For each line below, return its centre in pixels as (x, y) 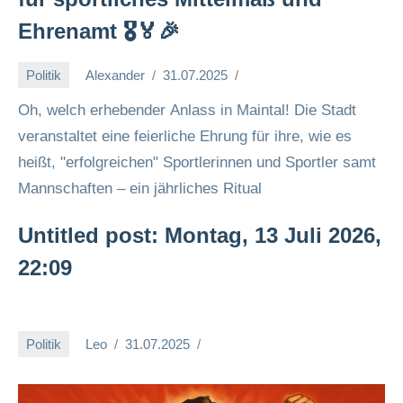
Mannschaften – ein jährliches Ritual (140, 188)
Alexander (115, 75)
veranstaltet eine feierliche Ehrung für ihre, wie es (185, 136)
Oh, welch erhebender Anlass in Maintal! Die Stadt (187, 110)
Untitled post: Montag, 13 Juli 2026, (200, 235)
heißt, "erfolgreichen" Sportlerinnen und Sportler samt (197, 162)
